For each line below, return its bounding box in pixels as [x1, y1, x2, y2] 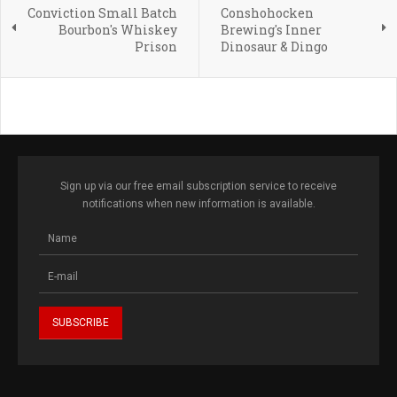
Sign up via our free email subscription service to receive [60, 180, 337, 193]
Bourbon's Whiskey [58, 21, 177, 39]
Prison [134, 38, 177, 56]
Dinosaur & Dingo [220, 38, 328, 56]
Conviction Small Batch [27, 4, 177, 22]
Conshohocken [220, 4, 314, 22]
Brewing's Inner [220, 21, 322, 39]
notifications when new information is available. [82, 198, 315, 211]
